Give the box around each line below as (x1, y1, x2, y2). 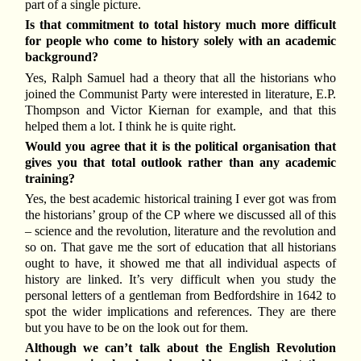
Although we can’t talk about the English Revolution (24, 341, 337, 355)
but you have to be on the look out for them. (24, 321, 248, 335)
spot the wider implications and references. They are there (24, 305, 337, 319)
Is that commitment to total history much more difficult (24, 18, 337, 32)
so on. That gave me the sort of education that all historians (24, 240, 337, 255)
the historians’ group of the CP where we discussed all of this (24, 208, 337, 222)
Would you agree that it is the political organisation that (24, 139, 337, 153)
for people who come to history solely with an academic (24, 34, 337, 48)
